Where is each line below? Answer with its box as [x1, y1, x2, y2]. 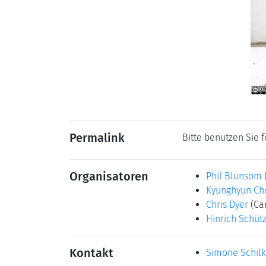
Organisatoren [69, 169, 148, 183]
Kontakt [69, 246, 113, 260]
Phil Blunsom [206, 170, 262, 182]
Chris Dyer [206, 199, 248, 210]
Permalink [69, 131, 125, 145]
